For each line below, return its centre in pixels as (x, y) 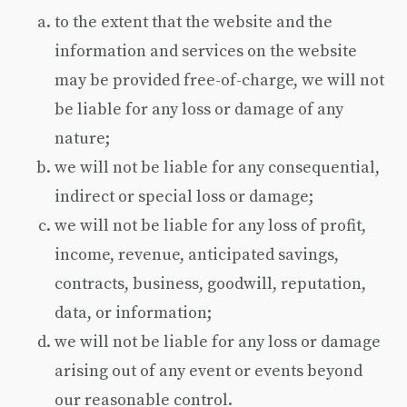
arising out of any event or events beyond (208, 370)
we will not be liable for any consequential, (217, 167)
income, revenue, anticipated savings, (197, 254)
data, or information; (133, 312)
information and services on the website (206, 50)
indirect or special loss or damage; (184, 196)
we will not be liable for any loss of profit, (210, 225)
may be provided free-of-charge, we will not (219, 79)
